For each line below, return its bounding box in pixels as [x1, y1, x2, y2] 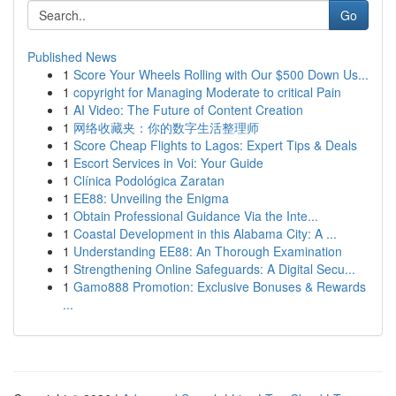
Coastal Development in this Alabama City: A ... [73, 225, 337, 242]
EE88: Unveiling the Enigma [73, 189, 229, 207]
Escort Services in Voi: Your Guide [73, 154, 263, 171]
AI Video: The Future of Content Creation [73, 101, 303, 118]
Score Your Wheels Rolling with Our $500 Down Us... [73, 65, 369, 83]
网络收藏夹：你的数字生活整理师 [73, 118, 259, 136]
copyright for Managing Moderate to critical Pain [73, 83, 341, 101]
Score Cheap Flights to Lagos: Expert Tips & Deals [73, 136, 357, 154]
